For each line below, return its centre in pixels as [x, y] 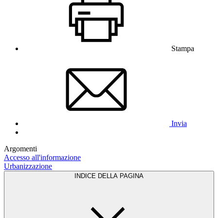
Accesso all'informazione [42, 158]
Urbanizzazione [28, 166]
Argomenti [20, 149]
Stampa [183, 49]
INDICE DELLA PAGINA [109, 176]
